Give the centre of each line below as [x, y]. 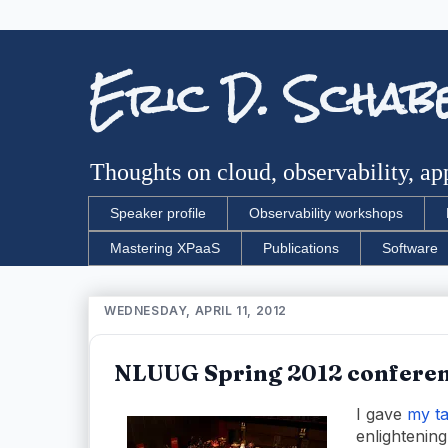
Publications [301, 248]
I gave [381, 413]
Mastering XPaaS [165, 248]
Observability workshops [326, 213]
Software [410, 248]
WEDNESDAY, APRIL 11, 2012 [195, 310]
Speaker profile [158, 213]
